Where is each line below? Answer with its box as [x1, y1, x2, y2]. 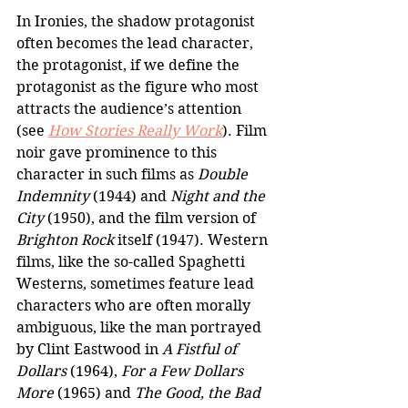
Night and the [170, 187, 269, 205]
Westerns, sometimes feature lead [16, 274, 258, 292]
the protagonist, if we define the [16, 56, 243, 74]
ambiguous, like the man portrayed [16, 318, 265, 336]
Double [198, 165, 251, 183]
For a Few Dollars [121, 362, 247, 380]
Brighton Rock [16, 230, 114, 249]
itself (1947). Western [114, 230, 271, 249]
